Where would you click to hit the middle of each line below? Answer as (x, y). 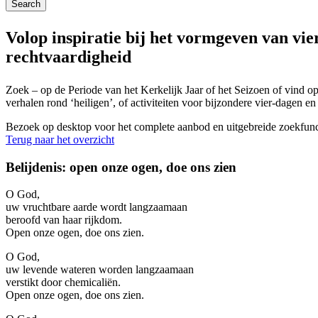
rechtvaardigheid (68, 57)
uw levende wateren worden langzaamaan (100, 270)
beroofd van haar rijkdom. (64, 220)
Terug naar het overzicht (60, 139)
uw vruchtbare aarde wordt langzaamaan (97, 207)
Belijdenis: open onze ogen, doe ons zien (121, 167)
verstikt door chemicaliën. (63, 283)
